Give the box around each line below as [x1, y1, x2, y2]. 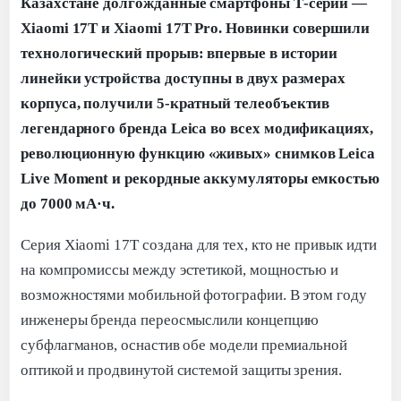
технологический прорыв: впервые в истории [21, 44, 338, 62]
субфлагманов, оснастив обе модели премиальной [21, 336, 348, 354]
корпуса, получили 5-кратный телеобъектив [21, 94, 330, 112]
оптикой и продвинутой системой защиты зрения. [21, 361, 343, 379]
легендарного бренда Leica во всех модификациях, [21, 119, 373, 137]
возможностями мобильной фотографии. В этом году [21, 286, 367, 303]
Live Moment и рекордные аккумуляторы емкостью [21, 169, 380, 187]
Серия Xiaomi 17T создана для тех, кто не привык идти [21, 235, 377, 253]
